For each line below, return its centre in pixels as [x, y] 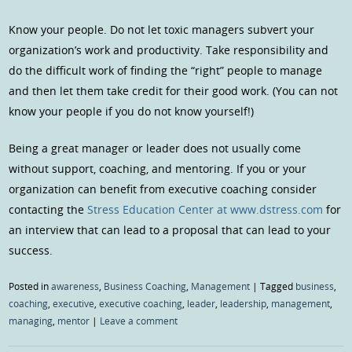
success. [31, 250]
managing [31, 320]
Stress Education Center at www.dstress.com [205, 209]
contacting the [48, 209]
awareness [75, 286]
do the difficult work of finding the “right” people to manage [166, 70]
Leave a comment [139, 320]
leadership [244, 303]
